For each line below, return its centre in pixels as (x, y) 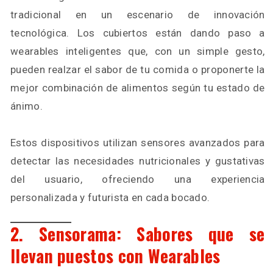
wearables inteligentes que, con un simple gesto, (138, 51)
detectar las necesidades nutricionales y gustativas (138, 161)
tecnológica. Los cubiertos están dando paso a (138, 33)
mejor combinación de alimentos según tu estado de (138, 88)
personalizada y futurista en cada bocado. (110, 197)
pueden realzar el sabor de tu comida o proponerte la (138, 69)
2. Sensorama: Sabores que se (138, 234)
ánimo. (27, 106)
